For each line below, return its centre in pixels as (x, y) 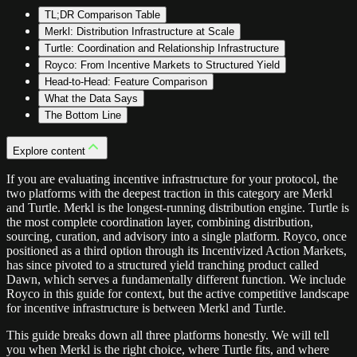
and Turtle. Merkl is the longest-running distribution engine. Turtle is (178, 207)
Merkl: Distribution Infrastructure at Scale (139, 31)
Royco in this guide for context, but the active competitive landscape (178, 293)
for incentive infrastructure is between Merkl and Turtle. (146, 308)
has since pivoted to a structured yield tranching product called (163, 265)
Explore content (49, 151)
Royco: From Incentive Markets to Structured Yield (162, 65)
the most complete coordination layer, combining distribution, (160, 222)
